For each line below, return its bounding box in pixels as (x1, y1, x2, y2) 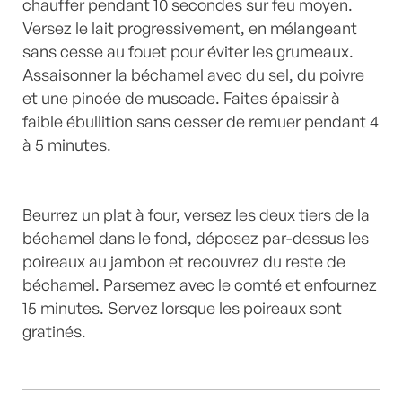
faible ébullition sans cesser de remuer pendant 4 (22, 111, 379, 131)
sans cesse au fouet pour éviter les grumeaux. (22, 41, 354, 61)
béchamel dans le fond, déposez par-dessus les (22, 228, 369, 248)
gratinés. (22, 321, 86, 341)
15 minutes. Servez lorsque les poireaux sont (22, 298, 342, 318)
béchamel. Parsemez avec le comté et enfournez (22, 275, 377, 294)
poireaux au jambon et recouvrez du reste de (22, 251, 345, 271)
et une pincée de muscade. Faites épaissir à (22, 88, 340, 108)
